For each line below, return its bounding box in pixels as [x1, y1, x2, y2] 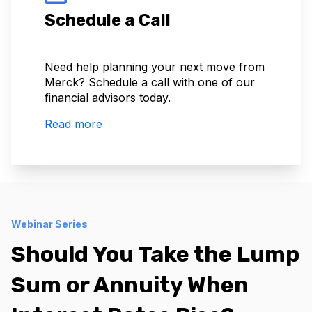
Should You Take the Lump [11, 240, 299, 267]
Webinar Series [11, 217, 88, 230]
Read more [45, 116, 102, 131]
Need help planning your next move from [45, 59, 265, 74]
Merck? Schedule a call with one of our [45, 75, 255, 89]
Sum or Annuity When [11, 271, 249, 298]
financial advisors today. [45, 90, 171, 104]
